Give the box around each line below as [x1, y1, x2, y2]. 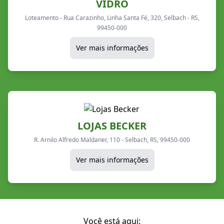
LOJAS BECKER [77, 118, 146, 132]
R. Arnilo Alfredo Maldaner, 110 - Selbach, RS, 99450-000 [34, 135, 190, 144]
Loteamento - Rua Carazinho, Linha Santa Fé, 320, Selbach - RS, [24, 13, 199, 22]
